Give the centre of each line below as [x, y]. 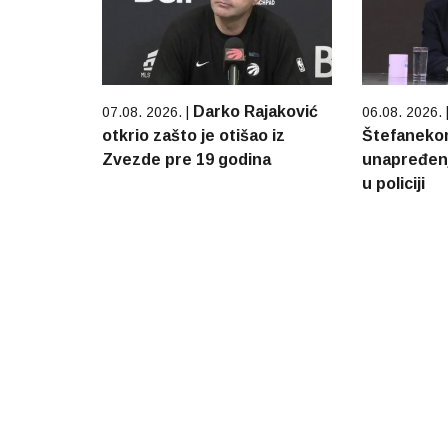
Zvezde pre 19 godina [186, 159]
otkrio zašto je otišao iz [193, 135]
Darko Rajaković [255, 111]
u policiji [393, 183]
